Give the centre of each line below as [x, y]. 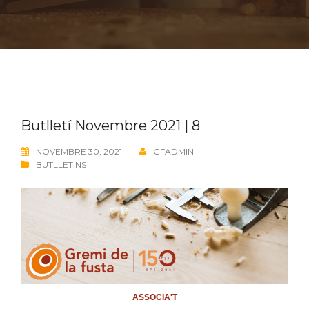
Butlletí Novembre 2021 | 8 [110, 126]
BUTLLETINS [61, 165]
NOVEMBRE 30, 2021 [79, 151]
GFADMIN [173, 151]
